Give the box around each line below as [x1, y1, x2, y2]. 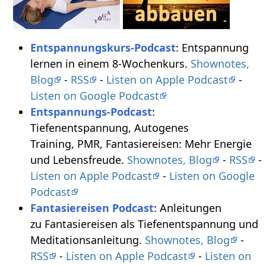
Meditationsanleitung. [30, 233, 145, 248]
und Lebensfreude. [30, 153, 127, 167]
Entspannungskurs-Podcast [30, 40, 176, 55]
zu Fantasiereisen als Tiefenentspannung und [30, 217, 261, 232]
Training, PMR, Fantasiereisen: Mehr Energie [30, 137, 252, 151]
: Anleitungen [153, 201, 221, 216]
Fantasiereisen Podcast [30, 201, 154, 216]
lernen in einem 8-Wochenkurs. [30, 56, 191, 71]
